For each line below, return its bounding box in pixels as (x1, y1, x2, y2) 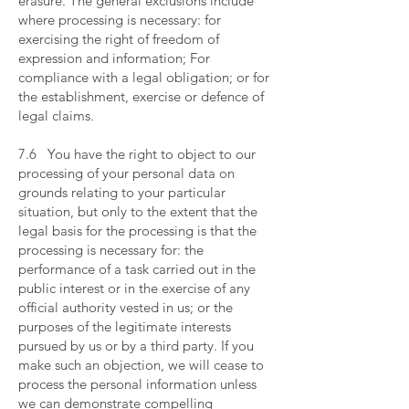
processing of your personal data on (18, 164, 235, 182)
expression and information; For (18, 49, 210, 67)
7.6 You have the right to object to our (18, 145, 256, 163)
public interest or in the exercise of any (18, 279, 250, 297)
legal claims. (18, 107, 98, 124)
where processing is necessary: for (18, 11, 221, 28)
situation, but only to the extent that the (18, 203, 257, 220)
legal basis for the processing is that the (18, 222, 257, 239)
